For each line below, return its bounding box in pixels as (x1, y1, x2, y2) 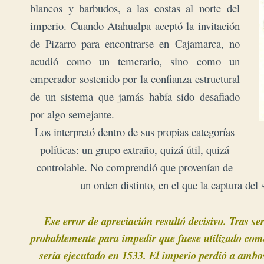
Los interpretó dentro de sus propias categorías (35, 124, 235, 139)
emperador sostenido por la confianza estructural (30, 71, 240, 86)
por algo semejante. (30, 106, 114, 121)
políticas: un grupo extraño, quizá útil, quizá (40, 141, 230, 157)
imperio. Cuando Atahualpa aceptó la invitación (30, 18, 240, 33)
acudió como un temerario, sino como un (30, 53, 240, 68)
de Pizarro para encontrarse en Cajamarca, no (30, 35, 240, 51)
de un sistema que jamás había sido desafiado (30, 88, 240, 104)
